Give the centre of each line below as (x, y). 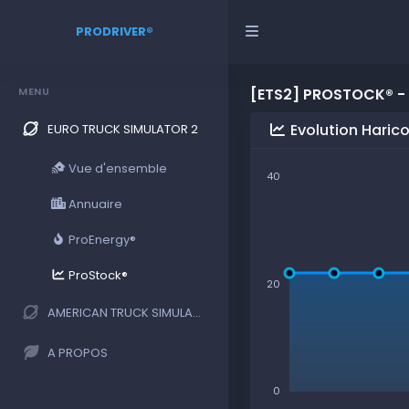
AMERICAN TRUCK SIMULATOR (120, 312)
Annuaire (94, 204)
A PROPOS (78, 352)
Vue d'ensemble (117, 168)
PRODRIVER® (114, 31)
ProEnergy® (101, 239)
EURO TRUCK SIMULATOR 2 (123, 129)
